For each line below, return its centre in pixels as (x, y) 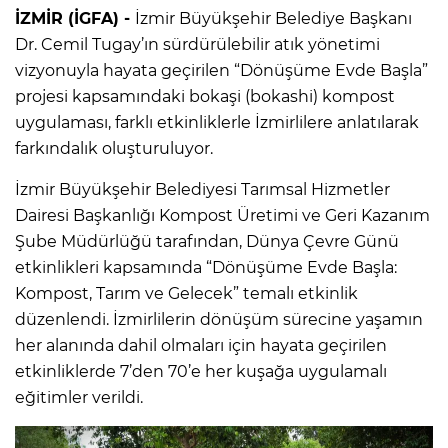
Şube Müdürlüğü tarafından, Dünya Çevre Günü (207, 241)
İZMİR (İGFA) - (75, 18)
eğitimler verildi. (79, 397)
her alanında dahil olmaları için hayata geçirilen (201, 345)
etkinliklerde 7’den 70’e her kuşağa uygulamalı (201, 371)
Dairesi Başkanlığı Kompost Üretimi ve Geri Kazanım (222, 215)
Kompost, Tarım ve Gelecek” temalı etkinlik (186, 293)
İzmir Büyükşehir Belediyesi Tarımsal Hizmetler (202, 189)
